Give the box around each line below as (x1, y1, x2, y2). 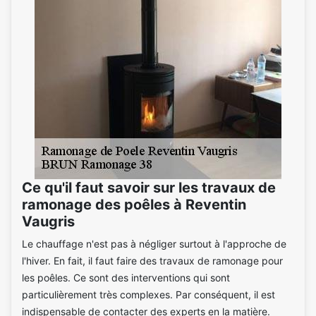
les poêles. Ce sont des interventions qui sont (22, 271, 230, 284)
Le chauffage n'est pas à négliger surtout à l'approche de (22, 237, 286, 250)
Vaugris (22, 212, 75, 230)
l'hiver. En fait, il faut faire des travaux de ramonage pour (22, 254, 283, 267)
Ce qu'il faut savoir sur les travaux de (22, 178, 276, 196)
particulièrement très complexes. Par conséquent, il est (22, 288, 275, 300)
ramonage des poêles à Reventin (22, 195, 246, 213)
